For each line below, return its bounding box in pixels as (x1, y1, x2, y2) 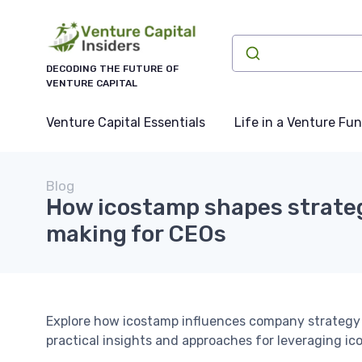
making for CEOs (46, 221, 226, 248)
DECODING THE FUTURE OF (46, 63, 179, 75)
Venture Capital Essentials (46, 115, 205, 131)
